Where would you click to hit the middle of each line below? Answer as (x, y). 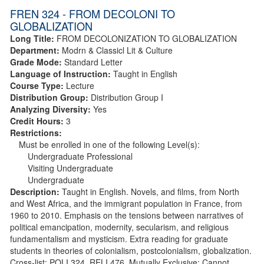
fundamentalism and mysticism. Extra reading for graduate (119, 238)
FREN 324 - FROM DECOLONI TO (93, 13)
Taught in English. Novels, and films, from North (151, 191)
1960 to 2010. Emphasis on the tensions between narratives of (127, 215)
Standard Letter (93, 62)
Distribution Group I (127, 97)
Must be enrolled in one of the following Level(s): (109, 144)
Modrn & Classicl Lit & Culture (117, 50)
